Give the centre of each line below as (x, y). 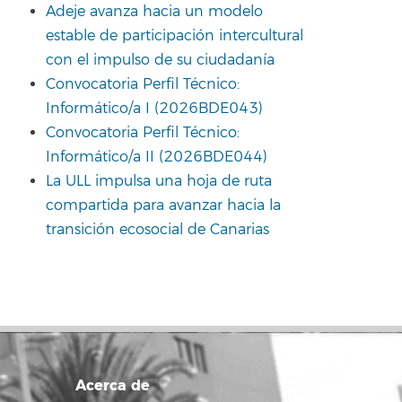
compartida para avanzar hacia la (163, 205)
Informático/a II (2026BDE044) (157, 157)
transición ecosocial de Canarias (157, 229)
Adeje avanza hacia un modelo (154, 11)
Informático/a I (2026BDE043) (154, 108)
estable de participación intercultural (175, 35)
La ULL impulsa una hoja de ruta (159, 181)
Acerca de (112, 385)
